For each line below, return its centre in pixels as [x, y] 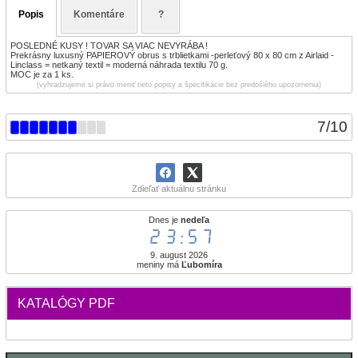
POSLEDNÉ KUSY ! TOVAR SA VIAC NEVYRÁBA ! [109, 46]
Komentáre [99, 14]
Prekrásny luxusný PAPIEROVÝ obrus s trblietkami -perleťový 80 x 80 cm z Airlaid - [172, 55]
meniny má [159, 265]
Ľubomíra [201, 265]
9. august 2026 [179, 255]
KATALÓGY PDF [66, 303]
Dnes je [165, 220]
